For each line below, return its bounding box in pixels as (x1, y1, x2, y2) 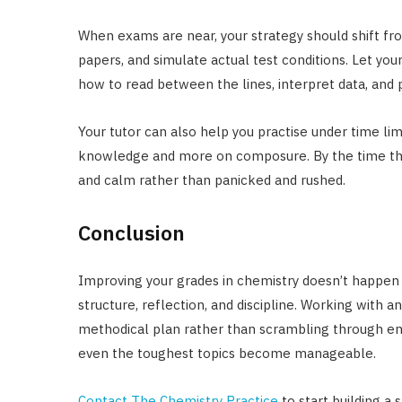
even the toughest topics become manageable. (78, 344, 376, 362)
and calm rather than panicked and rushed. (78, 171, 345, 189)
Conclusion (78, 218, 185, 246)
